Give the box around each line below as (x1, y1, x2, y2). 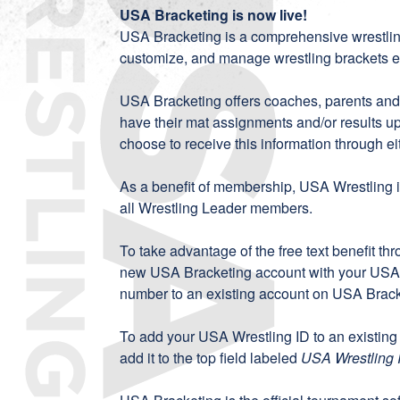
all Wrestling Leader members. (120, 197, 313, 218)
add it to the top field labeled (120, 347, 302, 368)
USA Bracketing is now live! (120, 4, 308, 25)
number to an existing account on (120, 283, 333, 304)
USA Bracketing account (150, 262, 306, 282)
